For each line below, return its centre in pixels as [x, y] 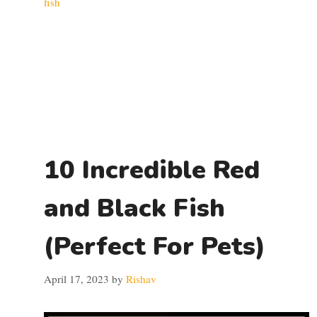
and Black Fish [134, 208]
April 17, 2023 [76, 279]
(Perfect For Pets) [155, 246]
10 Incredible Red [152, 170]
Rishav [141, 279]
